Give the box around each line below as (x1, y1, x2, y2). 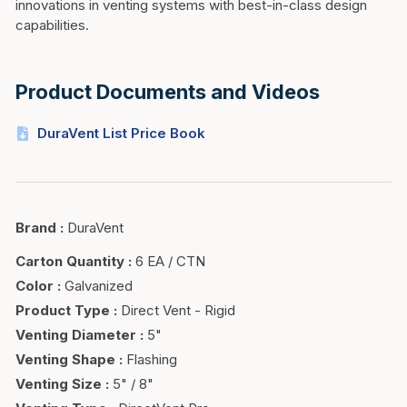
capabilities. (15, 16, 89, 34)
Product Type (15, 302, 110, 319)
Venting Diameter (15, 326, 136, 343)
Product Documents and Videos (15, 80, 320, 104)
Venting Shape (15, 351, 115, 368)
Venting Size (15, 375, 102, 392)
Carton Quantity (15, 253, 124, 270)
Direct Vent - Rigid (121, 302, 235, 319)
